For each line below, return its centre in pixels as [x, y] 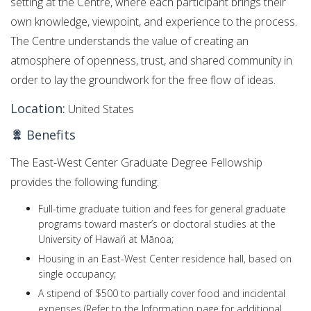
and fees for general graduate [218, 208]
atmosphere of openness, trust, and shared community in [151, 61]
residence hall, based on [235, 258]
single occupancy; [77, 274]
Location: [38, 108]
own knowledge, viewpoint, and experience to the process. [154, 22]
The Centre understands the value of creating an [129, 41]
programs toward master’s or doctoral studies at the [157, 224]
